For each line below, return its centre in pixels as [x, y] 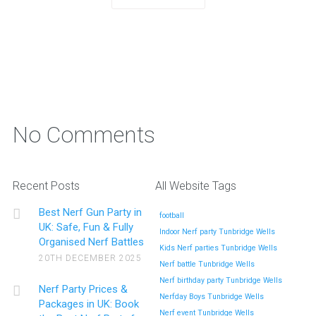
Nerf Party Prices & [84, 289]
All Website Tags [195, 186]
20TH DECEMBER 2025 [91, 258]
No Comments [84, 134]
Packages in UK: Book [89, 304]
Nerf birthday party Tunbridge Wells [220, 280]
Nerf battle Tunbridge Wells [207, 264]
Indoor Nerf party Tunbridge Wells [217, 231]
